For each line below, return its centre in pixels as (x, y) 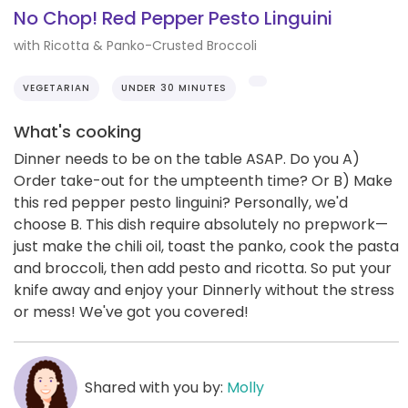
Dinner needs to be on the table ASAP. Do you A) (187, 158)
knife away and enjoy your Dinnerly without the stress (204, 290)
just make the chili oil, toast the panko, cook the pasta (206, 246)
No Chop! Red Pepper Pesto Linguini (173, 19)
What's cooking (77, 131)
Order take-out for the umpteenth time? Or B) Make (203, 180)
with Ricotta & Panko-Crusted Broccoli (135, 45)
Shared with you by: (155, 387)
